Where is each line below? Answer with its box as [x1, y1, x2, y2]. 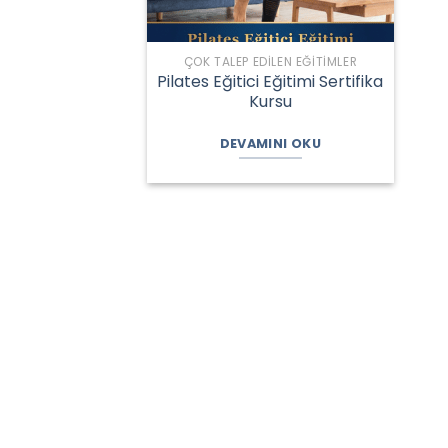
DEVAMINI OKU [219, 135, 322, 153]
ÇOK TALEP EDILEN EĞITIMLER [183, 52, 358, 70]
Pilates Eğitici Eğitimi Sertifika [157, 69, 384, 93]
